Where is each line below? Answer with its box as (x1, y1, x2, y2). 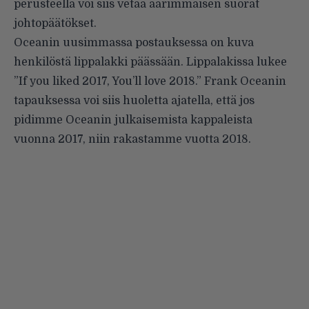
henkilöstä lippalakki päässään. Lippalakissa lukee (14, 55, 287, 68)
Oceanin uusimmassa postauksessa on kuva (14, 36, 254, 49)
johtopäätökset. (14, 17, 97, 30)
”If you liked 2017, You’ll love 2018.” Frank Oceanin (14, 74, 286, 88)
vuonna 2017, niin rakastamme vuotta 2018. (14, 132, 251, 146)
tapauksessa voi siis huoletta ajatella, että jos (14, 94, 255, 107)
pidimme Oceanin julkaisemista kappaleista (14, 113, 252, 126)
